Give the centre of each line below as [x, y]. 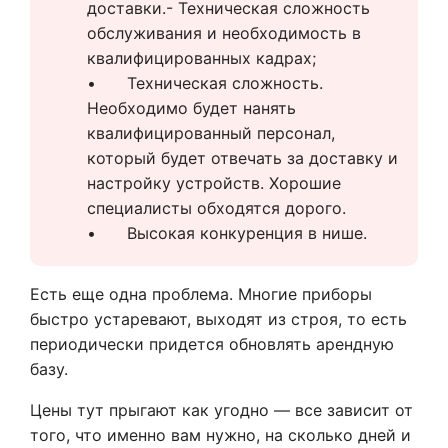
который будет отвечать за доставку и [242, 158]
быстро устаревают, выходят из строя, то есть [218, 319]
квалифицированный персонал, [211, 133]
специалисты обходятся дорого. [216, 208]
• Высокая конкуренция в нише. [247, 233]
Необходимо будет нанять [191, 108]
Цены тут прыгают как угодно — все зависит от [221, 410]
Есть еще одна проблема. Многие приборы [201, 294]
